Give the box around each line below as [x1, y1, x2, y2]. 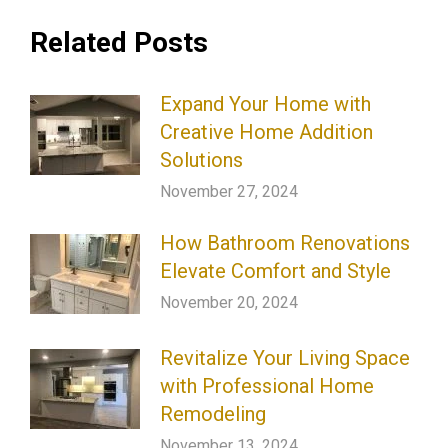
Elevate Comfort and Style [160, 258, 391, 283]
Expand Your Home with [160, 91, 371, 116]
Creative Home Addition [160, 119, 373, 144]
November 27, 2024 [160, 181, 298, 201]
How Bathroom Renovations [160, 230, 410, 255]
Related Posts [30, 25, 208, 59]
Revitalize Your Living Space [160, 345, 410, 370]
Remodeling [160, 401, 266, 426]
